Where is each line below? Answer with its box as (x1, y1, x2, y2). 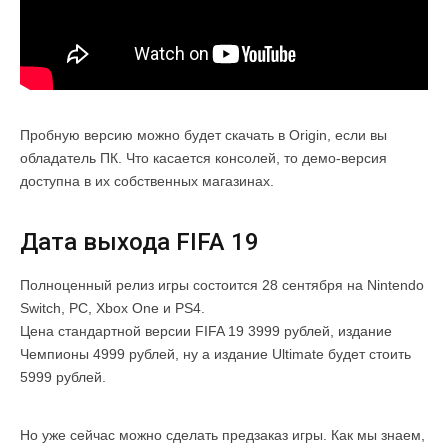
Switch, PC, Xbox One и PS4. (20, 300, 205, 317)
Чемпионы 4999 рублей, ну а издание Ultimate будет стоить (20, 346, 411, 363)
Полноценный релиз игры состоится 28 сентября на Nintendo (20, 277, 424, 294)
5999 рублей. (20, 369, 106, 386)
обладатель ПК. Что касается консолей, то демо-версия (20, 150, 387, 167)
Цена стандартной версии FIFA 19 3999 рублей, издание (20, 323, 392, 340)
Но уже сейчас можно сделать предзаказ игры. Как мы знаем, (20, 427, 425, 444)
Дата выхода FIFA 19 (20, 228, 259, 257)
